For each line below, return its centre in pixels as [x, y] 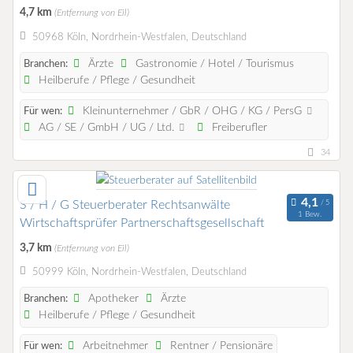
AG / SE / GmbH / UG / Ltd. [107, 127]
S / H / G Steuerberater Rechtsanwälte [125, 204]
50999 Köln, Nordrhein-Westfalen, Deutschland [139, 272]
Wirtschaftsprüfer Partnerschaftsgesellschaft [142, 223]
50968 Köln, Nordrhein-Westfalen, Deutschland [139, 37]
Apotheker [112, 298]
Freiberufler [238, 127]
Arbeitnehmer [114, 346]
